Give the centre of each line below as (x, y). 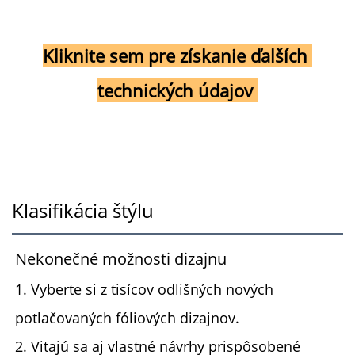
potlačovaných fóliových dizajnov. (127, 317)
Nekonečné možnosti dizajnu (121, 258)
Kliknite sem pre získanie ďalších (175, 55)
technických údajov (177, 90)
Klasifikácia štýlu (83, 210)
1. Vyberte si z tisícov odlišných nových (144, 289)
